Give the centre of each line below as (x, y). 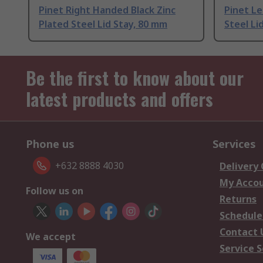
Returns (238, 199)
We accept (51, 237)
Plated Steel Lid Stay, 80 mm (103, 24)
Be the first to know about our (135, 78)
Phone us (50, 144)
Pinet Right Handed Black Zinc (107, 10)
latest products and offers (119, 99)
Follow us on (55, 191)
